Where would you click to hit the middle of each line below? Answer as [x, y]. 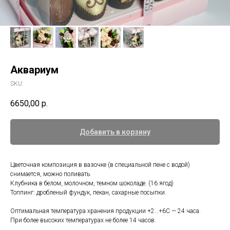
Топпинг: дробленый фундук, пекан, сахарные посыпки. [88, 193]
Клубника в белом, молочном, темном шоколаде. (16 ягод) [92, 184]
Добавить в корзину [115, 132]
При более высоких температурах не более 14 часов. [83, 221]
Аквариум [34, 70]
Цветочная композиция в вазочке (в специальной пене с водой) [100, 165]
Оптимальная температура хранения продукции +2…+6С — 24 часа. [106, 211]
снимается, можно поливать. [51, 174]
